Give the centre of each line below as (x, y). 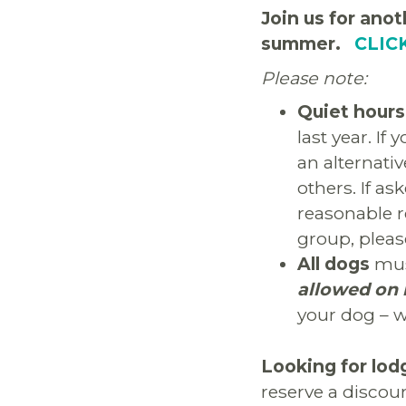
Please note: (316, 77)
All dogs (333, 264)
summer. (308, 44)
